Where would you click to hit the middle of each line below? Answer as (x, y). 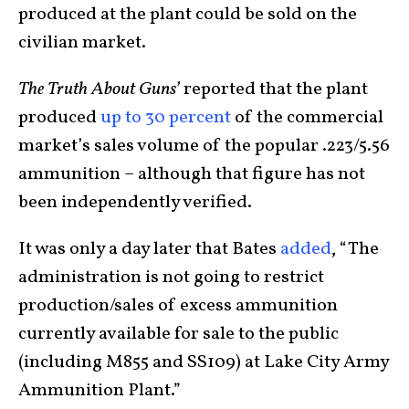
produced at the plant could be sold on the (188, 15)
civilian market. (82, 43)
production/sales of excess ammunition (178, 306)
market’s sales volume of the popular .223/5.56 (204, 147)
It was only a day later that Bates (149, 250)
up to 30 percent (166, 118)
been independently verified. (135, 203)
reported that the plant (276, 90)
